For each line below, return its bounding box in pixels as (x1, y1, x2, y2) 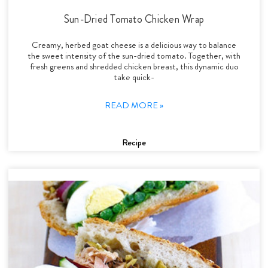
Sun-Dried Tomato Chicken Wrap (63, 11, 205, 27)
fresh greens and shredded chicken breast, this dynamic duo (29, 59, 239, 73)
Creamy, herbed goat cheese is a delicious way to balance (32, 38, 236, 51)
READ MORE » (105, 98, 163, 112)
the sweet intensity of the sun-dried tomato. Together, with (28, 48, 240, 62)
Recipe (122, 135, 146, 149)
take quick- (114, 70, 154, 84)
